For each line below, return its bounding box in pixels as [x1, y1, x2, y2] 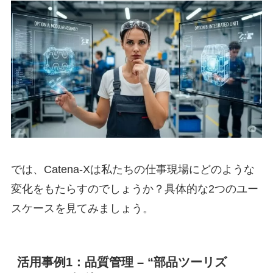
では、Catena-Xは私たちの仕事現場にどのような [10, 163, 255, 175]
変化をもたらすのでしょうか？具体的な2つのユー [10, 182, 258, 195]
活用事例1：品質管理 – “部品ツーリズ [16, 255, 227, 269]
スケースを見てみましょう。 [10, 202, 154, 214]
